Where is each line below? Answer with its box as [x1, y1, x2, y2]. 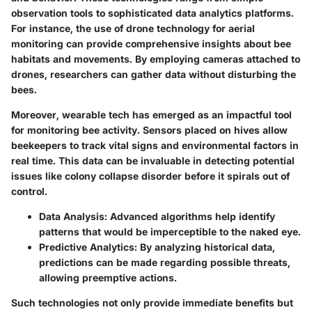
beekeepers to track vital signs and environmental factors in [11, 139, 299, 151]
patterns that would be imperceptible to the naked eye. [39, 225, 301, 237]
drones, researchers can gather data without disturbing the [11, 68, 296, 80]
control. [11, 185, 47, 197]
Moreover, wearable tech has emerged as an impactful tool [11, 108, 292, 120]
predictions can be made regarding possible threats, [39, 256, 290, 268]
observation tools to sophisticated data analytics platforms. [11, 6, 294, 19]
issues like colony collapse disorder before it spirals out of [11, 169, 290, 182]
